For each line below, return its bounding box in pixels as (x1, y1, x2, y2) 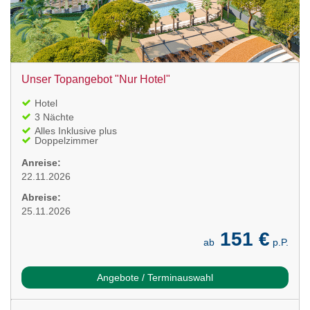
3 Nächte (35, 111, 74, 122)
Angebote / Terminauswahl (97, 271, 213, 283)
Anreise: (21, 156, 61, 168)
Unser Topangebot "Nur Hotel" (21, 73, 170, 85)
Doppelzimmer (35, 134, 98, 146)
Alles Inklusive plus (35, 125, 117, 136)
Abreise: (21, 191, 61, 203)
